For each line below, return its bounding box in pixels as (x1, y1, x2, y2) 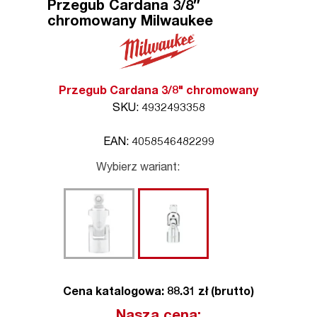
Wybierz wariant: (96, 162, 180, 174)
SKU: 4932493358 (112, 103, 205, 115)
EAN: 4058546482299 (103, 137, 214, 149)
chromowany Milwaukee (47, 16, 214, 30)
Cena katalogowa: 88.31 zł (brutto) (63, 287, 254, 299)
